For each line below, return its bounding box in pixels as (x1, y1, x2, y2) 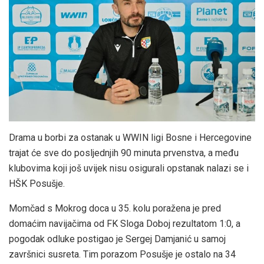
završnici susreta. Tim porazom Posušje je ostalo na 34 (9, 249, 236, 260)
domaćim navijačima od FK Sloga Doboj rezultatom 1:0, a (9, 218, 240, 230)
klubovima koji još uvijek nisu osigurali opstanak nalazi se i (9, 163, 249, 174)
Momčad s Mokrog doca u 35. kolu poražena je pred (9, 203, 221, 214)
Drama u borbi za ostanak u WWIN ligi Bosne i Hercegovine (9, 132, 252, 144)
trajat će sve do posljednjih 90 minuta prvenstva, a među (9, 147, 239, 159)
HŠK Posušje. (9, 178, 65, 190)
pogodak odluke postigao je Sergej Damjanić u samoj (9, 233, 226, 245)
